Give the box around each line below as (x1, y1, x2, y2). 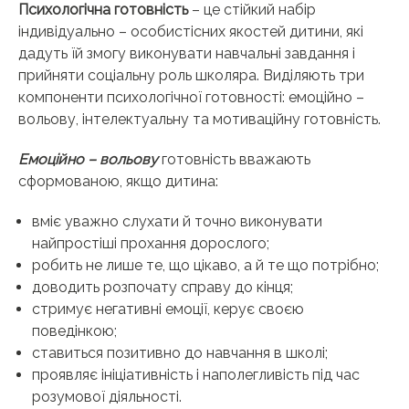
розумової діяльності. (32, 388, 182, 406)
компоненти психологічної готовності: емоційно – (18, 89, 364, 107)
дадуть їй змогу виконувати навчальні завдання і (18, 45, 355, 63)
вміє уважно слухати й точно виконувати (32, 213, 322, 231)
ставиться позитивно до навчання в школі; (32, 344, 328, 362)
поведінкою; (32, 322, 117, 341)
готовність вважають (158, 151, 310, 169)
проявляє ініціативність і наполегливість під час (32, 366, 360, 384)
